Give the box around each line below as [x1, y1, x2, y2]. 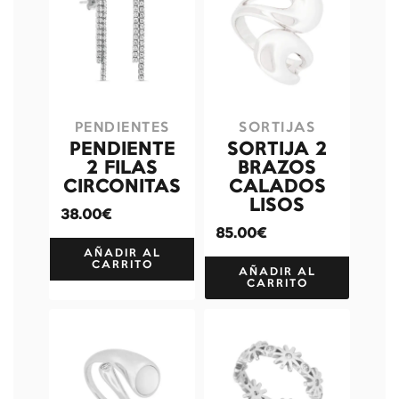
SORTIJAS [239, 121, 315, 134]
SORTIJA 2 [227, 142, 327, 159]
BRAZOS [238, 161, 316, 177]
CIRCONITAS [63, 180, 181, 196]
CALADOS [228, 180, 326, 196]
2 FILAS [86, 161, 158, 177]
